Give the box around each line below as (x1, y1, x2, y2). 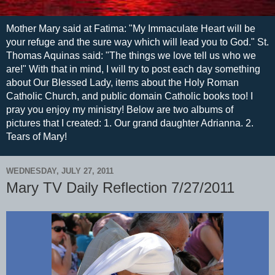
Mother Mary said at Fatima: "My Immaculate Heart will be (6, 23, 255, 34)
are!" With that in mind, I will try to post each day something (6, 64, 260, 75)
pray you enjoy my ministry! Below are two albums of (6, 104, 233, 115)
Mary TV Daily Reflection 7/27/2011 (6, 179, 234, 196)
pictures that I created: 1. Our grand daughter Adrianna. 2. (6, 118, 254, 129)
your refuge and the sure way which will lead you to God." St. (6, 37, 269, 48)
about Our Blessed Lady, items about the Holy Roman (6, 77, 239, 88)
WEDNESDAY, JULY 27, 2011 (6, 166, 114, 176)
